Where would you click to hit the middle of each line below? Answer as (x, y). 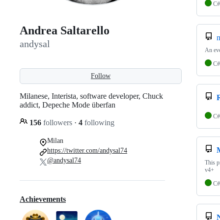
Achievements (43, 199)
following (98, 122)
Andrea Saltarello (65, 31)
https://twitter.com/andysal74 (87, 150)
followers (58, 122)
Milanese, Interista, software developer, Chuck (91, 96)
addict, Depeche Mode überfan (68, 105)
